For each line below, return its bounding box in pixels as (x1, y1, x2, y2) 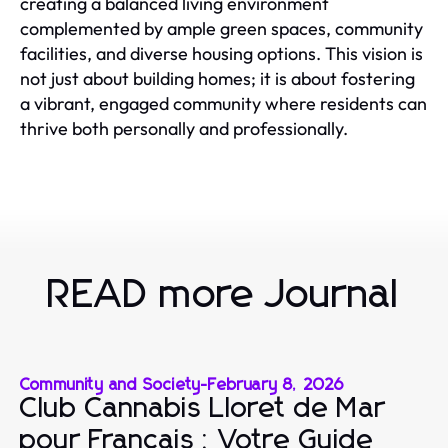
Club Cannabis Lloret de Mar (20, 394, 386, 423)
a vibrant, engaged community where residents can (20, 91, 427, 115)
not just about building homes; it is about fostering (20, 66, 415, 90)
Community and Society (20, 376, 202, 393)
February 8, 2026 (208, 376, 345, 393)
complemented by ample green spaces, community (20, 16, 423, 40)
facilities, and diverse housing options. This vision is (20, 41, 423, 65)
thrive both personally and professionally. (20, 116, 348, 140)
